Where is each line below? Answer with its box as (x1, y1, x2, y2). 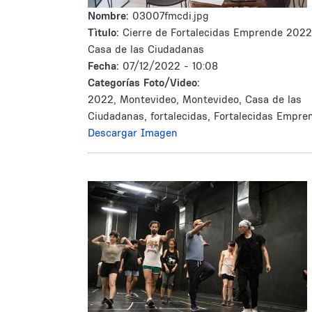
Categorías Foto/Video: (88, 76, 200, 89)
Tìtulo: (88, 26, 119, 39)
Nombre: (88, 9, 132, 22)
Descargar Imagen (88, 126, 178, 139)
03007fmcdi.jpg (132, 9, 209, 22)
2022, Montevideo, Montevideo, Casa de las (88, 93, 302, 106)
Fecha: (88, 59, 123, 72)
